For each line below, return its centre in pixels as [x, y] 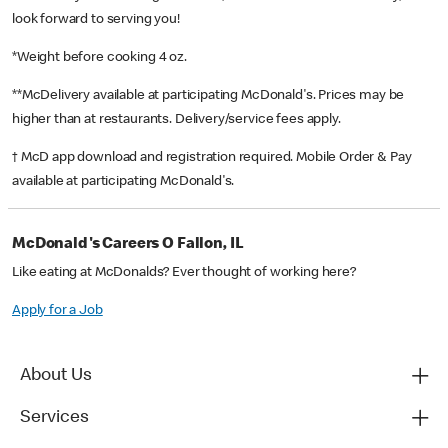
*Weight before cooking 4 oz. [101, 58]
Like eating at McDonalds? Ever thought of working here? [184, 273]
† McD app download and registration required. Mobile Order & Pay [212, 158]
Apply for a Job [57, 311]
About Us [56, 376]
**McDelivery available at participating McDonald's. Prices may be [208, 96]
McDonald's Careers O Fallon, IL [128, 245]
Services [54, 418]
